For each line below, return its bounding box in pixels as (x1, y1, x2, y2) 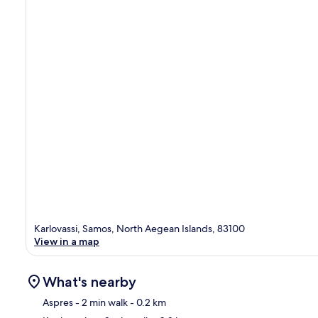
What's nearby (43, 273, 136, 290)
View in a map (34, 234, 99, 248)
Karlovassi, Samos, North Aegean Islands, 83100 (34, 221, 245, 235)
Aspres (43, 295, 73, 309)
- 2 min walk (73, 295, 128, 309)
